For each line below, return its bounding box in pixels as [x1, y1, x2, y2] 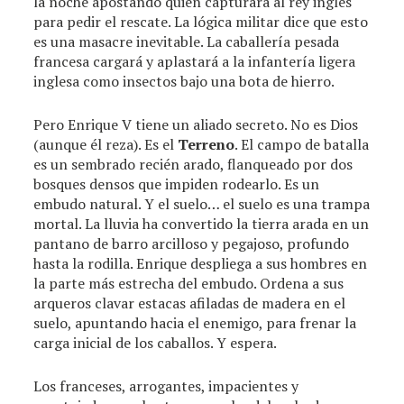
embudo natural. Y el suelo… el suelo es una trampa [33, 194, 371, 214]
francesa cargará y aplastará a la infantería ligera [33, 51, 356, 71]
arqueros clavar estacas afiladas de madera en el [33, 293, 346, 313]
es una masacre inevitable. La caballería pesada [33, 32, 340, 51]
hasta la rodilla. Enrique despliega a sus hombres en [33, 253, 368, 273]
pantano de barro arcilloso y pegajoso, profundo [33, 234, 350, 253]
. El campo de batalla [234, 134, 370, 154]
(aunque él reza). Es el [33, 134, 179, 154]
